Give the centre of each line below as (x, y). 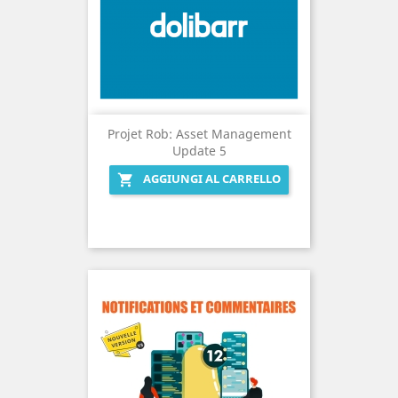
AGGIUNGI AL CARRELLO (212, 179)
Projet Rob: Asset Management (199, 134)
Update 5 (199, 151)
